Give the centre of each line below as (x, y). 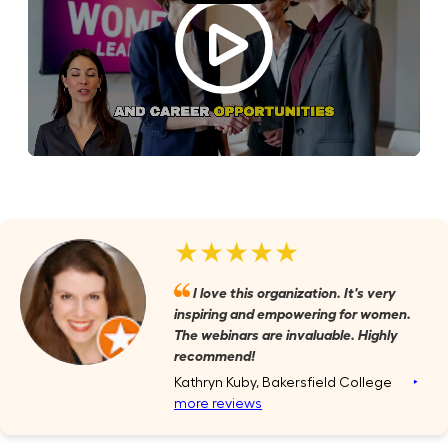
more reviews (218, 403)
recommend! (214, 354)
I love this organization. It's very (293, 291)
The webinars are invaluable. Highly (286, 333)
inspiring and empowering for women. (292, 312)
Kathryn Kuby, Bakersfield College (293, 382)
